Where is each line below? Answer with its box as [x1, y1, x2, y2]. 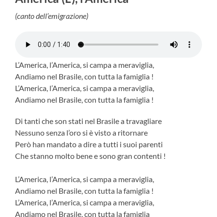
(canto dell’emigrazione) [15, 11, 90, 20]
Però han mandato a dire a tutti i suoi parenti [15, 139, 165, 149]
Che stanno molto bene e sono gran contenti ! [15, 151, 168, 160]
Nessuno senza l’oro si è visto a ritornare [15, 127, 150, 137]
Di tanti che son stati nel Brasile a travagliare [15, 116, 164, 125]
